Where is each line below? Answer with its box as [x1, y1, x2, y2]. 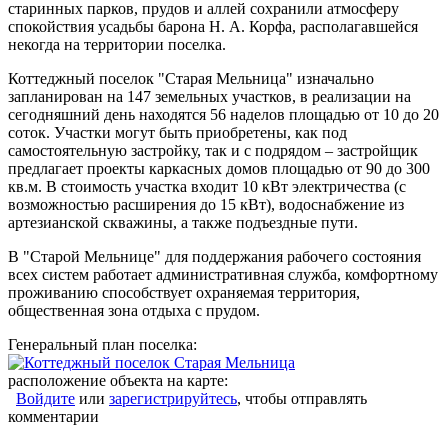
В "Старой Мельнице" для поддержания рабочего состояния [8, 248, 421, 266]
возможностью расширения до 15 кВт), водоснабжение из [8, 196, 404, 214]
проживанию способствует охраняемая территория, [8, 284, 360, 302]
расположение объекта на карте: [8, 372, 232, 390]
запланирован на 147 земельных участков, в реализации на [8, 88, 411, 106]
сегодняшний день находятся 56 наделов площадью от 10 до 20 [8, 106, 439, 124]
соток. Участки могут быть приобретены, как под [8, 124, 347, 142]
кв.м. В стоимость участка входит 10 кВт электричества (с [8, 178, 406, 196]
